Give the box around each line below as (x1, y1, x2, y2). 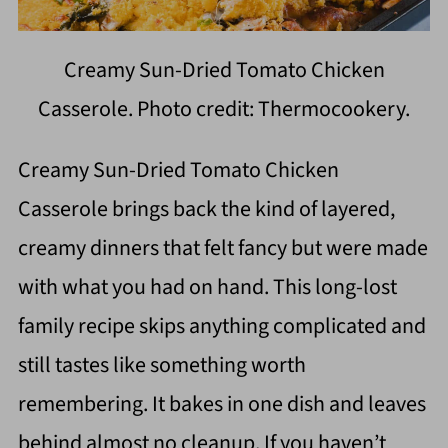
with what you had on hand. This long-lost (17, 270, 397, 303)
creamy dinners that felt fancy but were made (17, 231, 428, 264)
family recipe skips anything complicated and (17, 309, 426, 342)
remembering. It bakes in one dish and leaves (17, 387, 426, 420)
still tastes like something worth (17, 348, 306, 381)
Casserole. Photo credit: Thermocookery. (38, 92, 410, 125)
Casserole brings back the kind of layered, (17, 192, 395, 225)
